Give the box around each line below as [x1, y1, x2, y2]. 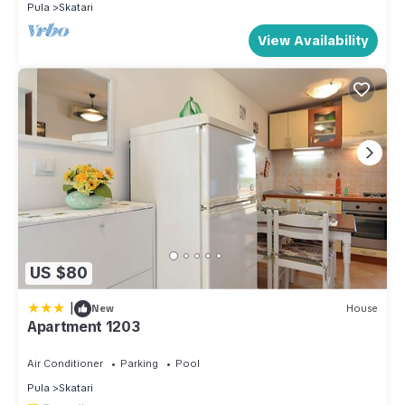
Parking [120, 356, 158, 370]
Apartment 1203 [27, 316, 140, 336]
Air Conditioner [27, 356, 103, 370]
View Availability [258, 32, 369, 51]
